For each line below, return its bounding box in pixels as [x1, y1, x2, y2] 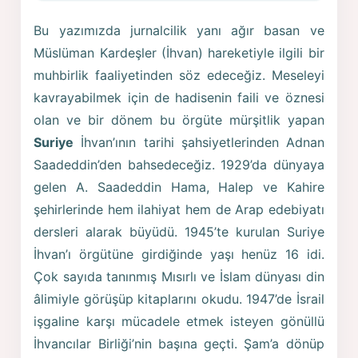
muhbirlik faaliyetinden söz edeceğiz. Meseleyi [34, 67, 324, 84]
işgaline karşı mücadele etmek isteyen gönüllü [34, 313, 324, 330]
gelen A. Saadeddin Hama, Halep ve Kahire [34, 179, 324, 196]
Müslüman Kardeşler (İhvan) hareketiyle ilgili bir [34, 45, 324, 62]
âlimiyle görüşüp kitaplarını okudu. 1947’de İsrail [34, 291, 324, 308]
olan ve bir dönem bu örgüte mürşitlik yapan [34, 112, 324, 129]
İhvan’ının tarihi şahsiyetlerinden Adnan [74, 134, 324, 151]
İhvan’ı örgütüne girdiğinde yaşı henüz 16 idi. [34, 246, 324, 263]
